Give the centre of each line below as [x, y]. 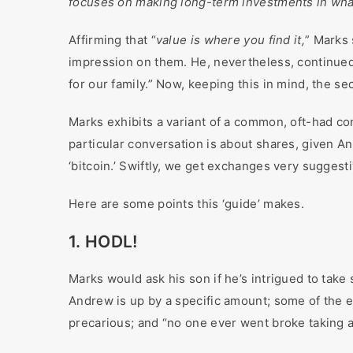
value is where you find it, [230, 40]
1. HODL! [103, 242]
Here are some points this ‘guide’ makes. [186, 204]
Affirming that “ [112, 40]
